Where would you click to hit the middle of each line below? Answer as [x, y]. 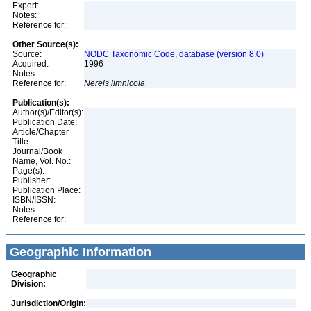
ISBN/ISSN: [34, 200]
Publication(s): [41, 103]
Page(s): [28, 171]
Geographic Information [79, 252]
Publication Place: [47, 190]
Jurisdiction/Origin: [49, 303]
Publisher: [32, 180]
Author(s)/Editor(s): [48, 112]
